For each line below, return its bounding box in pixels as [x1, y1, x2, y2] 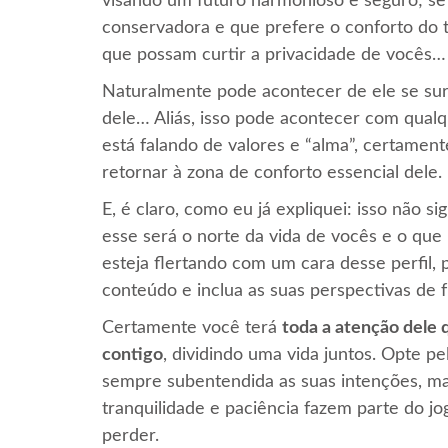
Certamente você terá [102, 318, 282, 337]
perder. [102, 426, 159, 445]
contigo [102, 345, 163, 364]
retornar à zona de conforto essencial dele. [102, 163, 442, 182]
